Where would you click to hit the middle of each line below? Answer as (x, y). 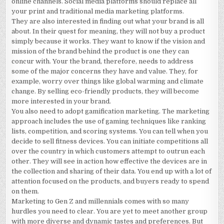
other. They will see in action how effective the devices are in (109, 161)
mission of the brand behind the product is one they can (100, 51)
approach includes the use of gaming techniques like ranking (109, 121)
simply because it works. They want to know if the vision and (108, 41)
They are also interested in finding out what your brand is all (108, 21)
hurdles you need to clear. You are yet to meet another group (110, 211)
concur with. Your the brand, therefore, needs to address (103, 61)
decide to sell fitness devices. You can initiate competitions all (110, 141)
